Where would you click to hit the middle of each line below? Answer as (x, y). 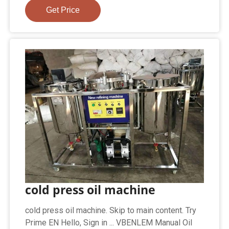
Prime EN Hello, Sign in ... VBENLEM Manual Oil (109, 222)
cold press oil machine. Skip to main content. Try (111, 210)
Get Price (63, 10)
